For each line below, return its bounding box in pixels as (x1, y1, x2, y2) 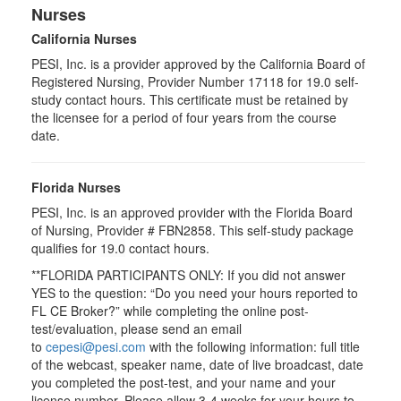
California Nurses (31, 30, 137, 47)
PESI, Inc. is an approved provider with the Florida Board (31, 203, 353, 221)
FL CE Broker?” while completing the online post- (31, 302, 309, 320)
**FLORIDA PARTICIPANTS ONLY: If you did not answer (31, 266, 346, 284)
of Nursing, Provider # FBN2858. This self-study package (31, 221, 354, 239)
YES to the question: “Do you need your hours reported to (31, 284, 358, 302)
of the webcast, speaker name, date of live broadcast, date (31, 355, 363, 373)
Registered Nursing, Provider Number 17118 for (31, 73, 306, 90)
